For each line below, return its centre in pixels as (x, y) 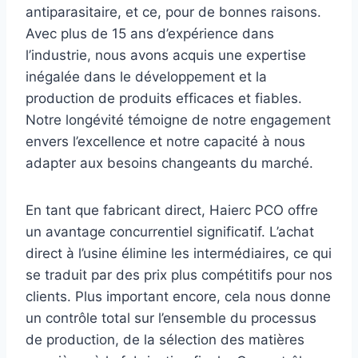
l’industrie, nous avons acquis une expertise (166, 55)
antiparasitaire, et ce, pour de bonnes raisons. (173, 12)
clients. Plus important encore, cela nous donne (178, 296)
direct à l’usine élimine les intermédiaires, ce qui (179, 253)
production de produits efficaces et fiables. (164, 98)
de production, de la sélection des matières (165, 339)
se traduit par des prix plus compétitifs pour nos (179, 274)
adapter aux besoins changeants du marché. (169, 163)
